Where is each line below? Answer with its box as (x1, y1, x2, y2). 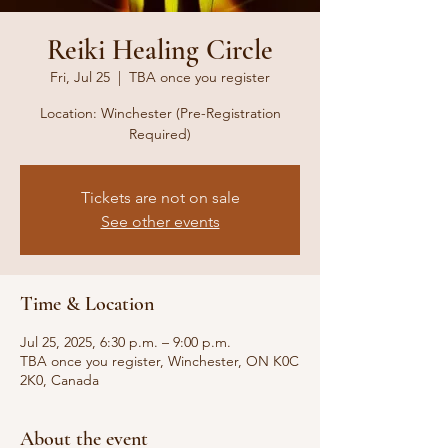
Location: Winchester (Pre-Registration (39, 104, 281, 122)
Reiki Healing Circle (47, 33, 273, 67)
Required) (129, 125, 191, 143)
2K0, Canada (20, 371, 99, 389)
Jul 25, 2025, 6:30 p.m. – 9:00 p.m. (20, 333, 231, 351)
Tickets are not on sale (80, 188, 240, 207)
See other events (100, 212, 220, 231)
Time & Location (20, 292, 154, 316)
